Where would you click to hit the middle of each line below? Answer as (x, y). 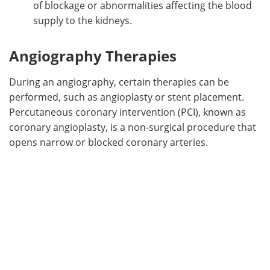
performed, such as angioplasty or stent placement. (127, 97)
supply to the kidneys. (83, 20)
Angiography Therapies (93, 55)
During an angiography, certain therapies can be (119, 82)
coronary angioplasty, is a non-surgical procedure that (133, 127)
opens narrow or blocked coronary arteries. (108, 142)
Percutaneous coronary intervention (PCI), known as (127, 112)
